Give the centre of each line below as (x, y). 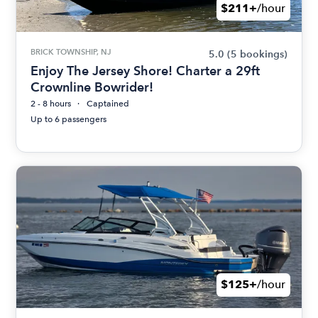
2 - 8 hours (51, 103)
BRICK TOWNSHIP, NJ (71, 51)
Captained (108, 103)
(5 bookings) (257, 54)
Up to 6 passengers (69, 119)
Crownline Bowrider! (92, 87)
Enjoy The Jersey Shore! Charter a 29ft (146, 70)
